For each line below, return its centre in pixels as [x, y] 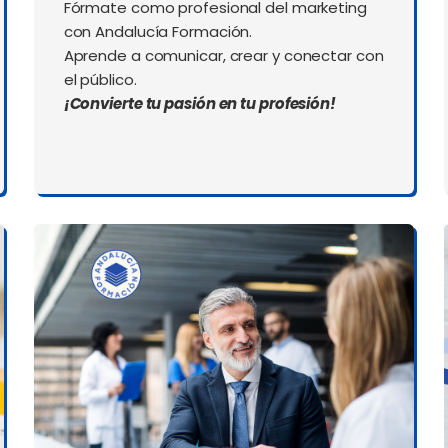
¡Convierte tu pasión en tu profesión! [199, 104]
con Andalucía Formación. [158, 32]
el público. [100, 80]
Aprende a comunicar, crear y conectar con [223, 56]
